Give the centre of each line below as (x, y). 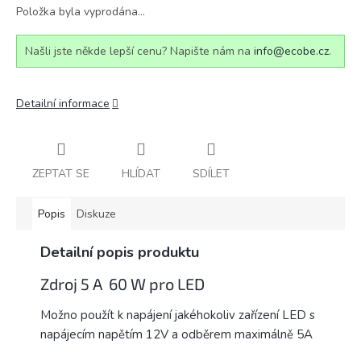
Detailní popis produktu (120, 252)
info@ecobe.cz (291, 51)
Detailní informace (63, 104)
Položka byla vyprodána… (81, 12)
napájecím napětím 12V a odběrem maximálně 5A (178, 335)
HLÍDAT (141, 173)
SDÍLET (211, 173)
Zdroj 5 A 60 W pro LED (124, 283)
